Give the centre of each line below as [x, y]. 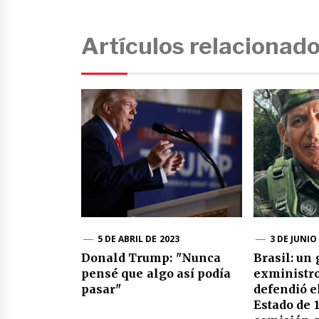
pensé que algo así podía [156, 274]
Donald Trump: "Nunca [151, 258]
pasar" [101, 289]
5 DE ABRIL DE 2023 [138, 239]
